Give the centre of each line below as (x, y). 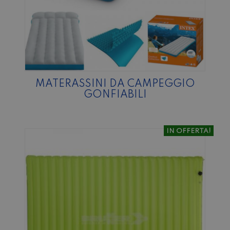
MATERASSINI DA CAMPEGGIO (115, 84)
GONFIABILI (115, 95)
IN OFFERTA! (189, 131)
